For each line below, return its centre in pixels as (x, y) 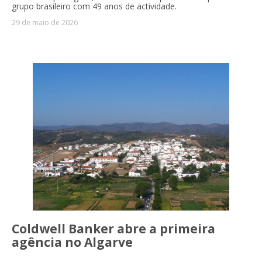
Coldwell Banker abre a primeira (113, 229)
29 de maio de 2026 (45, 23)
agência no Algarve (72, 242)
